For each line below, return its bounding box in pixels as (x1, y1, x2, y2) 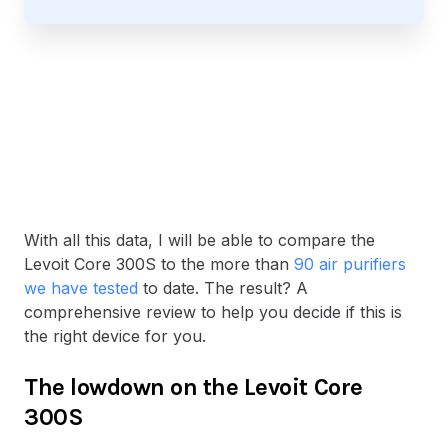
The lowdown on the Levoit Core (24, 373, 363, 402)
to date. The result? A (138, 278, 308, 299)
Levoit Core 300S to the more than (24, 254, 294, 275)
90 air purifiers (294, 254, 406, 275)
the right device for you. (24, 326, 206, 347)
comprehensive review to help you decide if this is (24, 302, 402, 323)
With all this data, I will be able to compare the (24, 230, 375, 251)
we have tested (24, 278, 138, 299)
